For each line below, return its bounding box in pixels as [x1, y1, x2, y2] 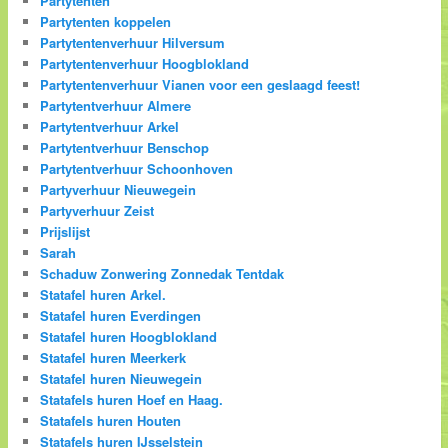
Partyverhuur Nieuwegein [40, 179, 197, 199]
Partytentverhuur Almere [40, 95, 192, 115]
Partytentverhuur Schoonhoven [40, 158, 234, 178]
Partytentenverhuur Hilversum [40, 32, 226, 52]
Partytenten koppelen [40, 11, 172, 31]
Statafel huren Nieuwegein [40, 368, 203, 388]
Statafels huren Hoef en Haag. [40, 389, 224, 409]
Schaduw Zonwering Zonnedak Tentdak [40, 263, 285, 283]
